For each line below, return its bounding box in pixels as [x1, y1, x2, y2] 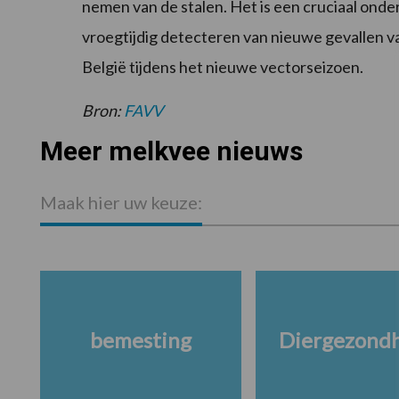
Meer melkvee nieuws [39, 135, 303, 167]
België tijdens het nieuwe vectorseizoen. [82, 57, 363, 77]
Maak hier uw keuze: [39, 191, 202, 214]
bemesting [89, 327, 191, 354]
